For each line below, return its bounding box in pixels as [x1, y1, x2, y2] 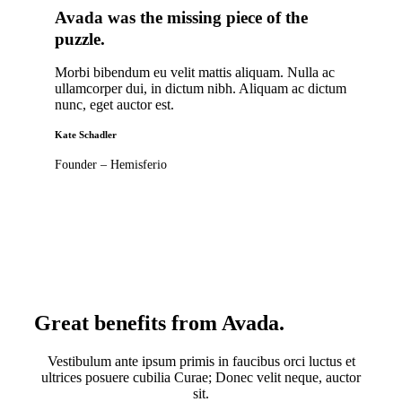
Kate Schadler [54, 129, 117, 141]
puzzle [54, 30, 100, 49]
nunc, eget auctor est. [54, 97, 174, 113]
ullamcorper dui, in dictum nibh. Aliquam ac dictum [54, 81, 346, 97]
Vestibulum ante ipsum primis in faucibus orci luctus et [47, 354, 355, 370]
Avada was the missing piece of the [54, 8, 308, 28]
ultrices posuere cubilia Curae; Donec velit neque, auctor [41, 370, 361, 386]
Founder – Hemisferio [54, 158, 167, 172]
